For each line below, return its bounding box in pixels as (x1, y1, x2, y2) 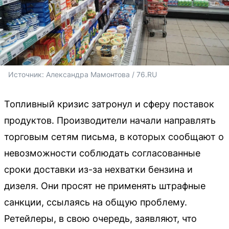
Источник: (8, 70, 46, 79)
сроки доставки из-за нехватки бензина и (4, 164, 193, 175)
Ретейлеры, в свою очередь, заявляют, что (4, 213, 197, 224)
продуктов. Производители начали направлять (4, 115, 216, 126)
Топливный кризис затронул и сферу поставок (4, 99, 214, 109)
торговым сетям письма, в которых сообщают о (4, 131, 224, 142)
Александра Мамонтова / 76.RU (46, 70, 157, 79)
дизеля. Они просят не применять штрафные (4, 180, 205, 191)
